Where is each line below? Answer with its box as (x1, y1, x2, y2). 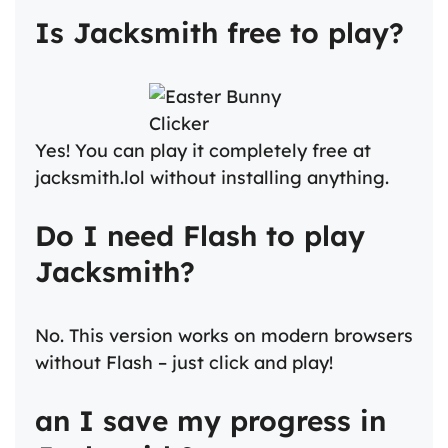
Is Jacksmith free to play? (35, 14, 404, 50)
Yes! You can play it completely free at (35, 138, 371, 162)
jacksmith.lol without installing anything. (35, 165, 389, 189)
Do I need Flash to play (35, 217, 365, 253)
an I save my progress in (35, 402, 386, 438)
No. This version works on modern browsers (35, 323, 413, 347)
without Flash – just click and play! (35, 350, 333, 374)
